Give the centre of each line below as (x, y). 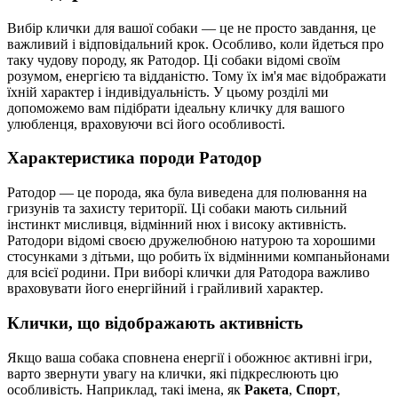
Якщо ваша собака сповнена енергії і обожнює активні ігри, (190, 357)
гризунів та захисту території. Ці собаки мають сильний (177, 209)
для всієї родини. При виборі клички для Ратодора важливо (188, 273)
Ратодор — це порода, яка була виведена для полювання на (187, 193)
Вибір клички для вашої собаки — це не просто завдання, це (191, 28)
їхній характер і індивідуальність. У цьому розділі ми (168, 92)
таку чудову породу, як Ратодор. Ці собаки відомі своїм (174, 60)
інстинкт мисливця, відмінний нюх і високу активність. (177, 225)
